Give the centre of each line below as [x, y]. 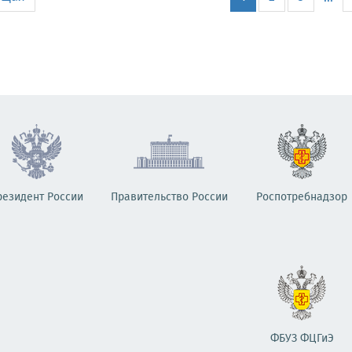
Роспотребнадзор [302, 197]
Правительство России [169, 197]
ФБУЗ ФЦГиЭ [302, 339]
